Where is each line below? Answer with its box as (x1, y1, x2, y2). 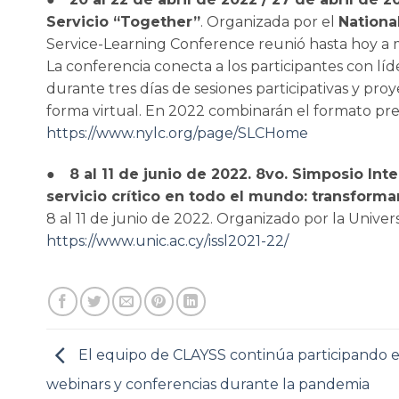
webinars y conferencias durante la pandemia (46, 375, 370, 393)
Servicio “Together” (46, 12, 200, 30)
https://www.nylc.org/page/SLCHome (46, 124, 308, 142)
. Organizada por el (200, 12, 338, 30)
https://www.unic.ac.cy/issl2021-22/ (46, 232, 289, 249)
